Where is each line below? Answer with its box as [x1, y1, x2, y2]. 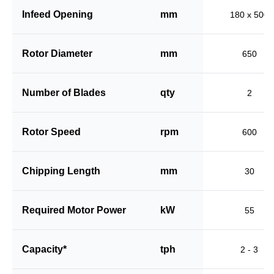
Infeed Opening [22, 9, 93, 20]
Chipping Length [22, 165, 100, 176]
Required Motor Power [22, 204, 126, 215]
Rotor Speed [22, 126, 81, 137]
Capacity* [22, 243, 67, 254]
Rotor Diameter [22, 48, 92, 59]
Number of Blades [22, 87, 106, 98]
